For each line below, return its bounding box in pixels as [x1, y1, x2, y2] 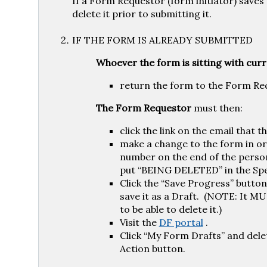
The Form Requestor [95, 101, 191, 114]
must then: [191, 101, 243, 114]
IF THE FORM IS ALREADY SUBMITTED [72, 33, 253, 46]
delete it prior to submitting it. [72, 7, 212, 20]
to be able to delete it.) [119, 203, 222, 215]
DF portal [159, 216, 203, 228]
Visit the [119, 216, 159, 228]
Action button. [119, 242, 185, 254]
